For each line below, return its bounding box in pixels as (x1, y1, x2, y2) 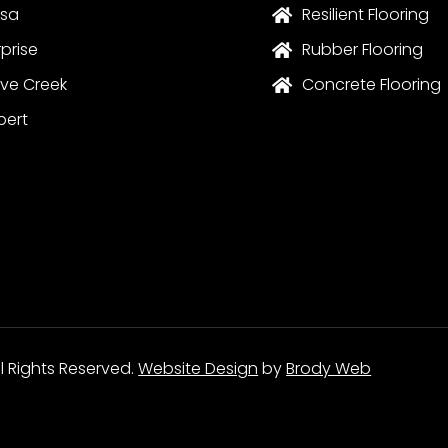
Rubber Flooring (302, 38, 424, 62)
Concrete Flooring (302, 73, 442, 97)
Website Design (138, 357, 259, 381)
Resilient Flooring (302, 3, 430, 27)
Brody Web (286, 357, 372, 381)
